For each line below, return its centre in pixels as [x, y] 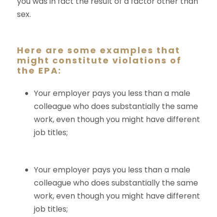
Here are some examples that [99, 50]
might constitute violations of [99, 60]
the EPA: [39, 70]
